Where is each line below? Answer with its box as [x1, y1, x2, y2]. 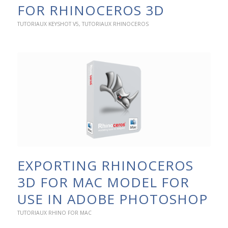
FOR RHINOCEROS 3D [17, 1, 164, 20]
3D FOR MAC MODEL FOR [17, 173, 189, 192]
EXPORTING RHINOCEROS [17, 156, 193, 175]
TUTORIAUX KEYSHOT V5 [17, 20, 79, 28]
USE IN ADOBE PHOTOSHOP [17, 190, 208, 209]
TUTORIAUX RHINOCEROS [81, 20, 149, 28]
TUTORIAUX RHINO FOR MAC [17, 209, 92, 217]
